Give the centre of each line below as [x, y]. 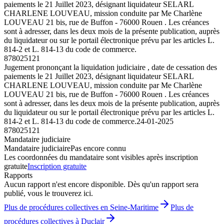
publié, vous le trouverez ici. [48, 193]
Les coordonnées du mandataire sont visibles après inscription [101, 157]
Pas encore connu [98, 148]
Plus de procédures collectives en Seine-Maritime [81, 207]
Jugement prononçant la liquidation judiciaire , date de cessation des [110, 67]
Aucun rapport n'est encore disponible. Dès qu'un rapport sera [101, 184]
